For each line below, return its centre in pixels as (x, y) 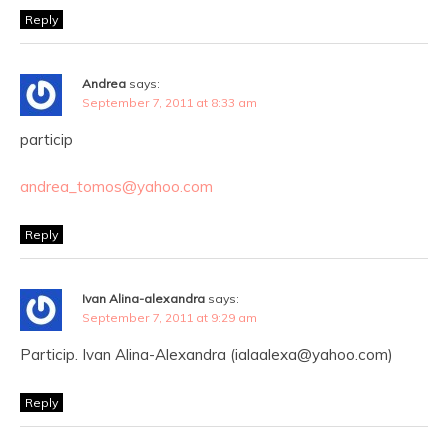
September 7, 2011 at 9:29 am (169, 317)
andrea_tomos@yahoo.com (116, 186)
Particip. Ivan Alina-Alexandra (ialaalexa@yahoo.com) (206, 354)
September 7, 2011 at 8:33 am (169, 102)
